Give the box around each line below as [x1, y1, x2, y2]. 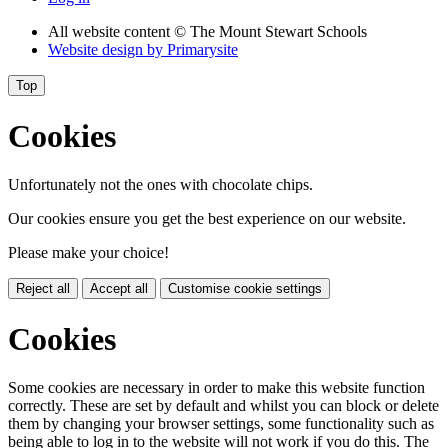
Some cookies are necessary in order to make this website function [8, 379, 425, 397]
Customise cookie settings [168, 281, 322, 297]
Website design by [48, 41, 167, 59]
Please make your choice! [8, 244, 169, 262]
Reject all [16, 281, 70, 297]
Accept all [90, 281, 148, 297]
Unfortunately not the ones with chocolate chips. [8, 176, 313, 194]
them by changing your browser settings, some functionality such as [8, 415, 434, 433]
